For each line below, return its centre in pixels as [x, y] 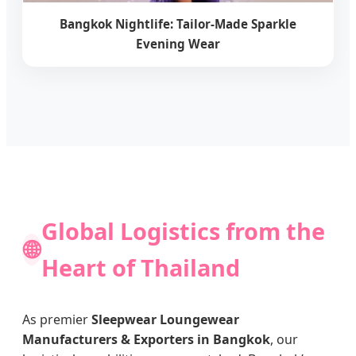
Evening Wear [178, 43]
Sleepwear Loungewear [165, 319]
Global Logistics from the [183, 230]
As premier [57, 319]
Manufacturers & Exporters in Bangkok [146, 339]
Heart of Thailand [140, 267]
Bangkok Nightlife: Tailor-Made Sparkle [178, 23]
